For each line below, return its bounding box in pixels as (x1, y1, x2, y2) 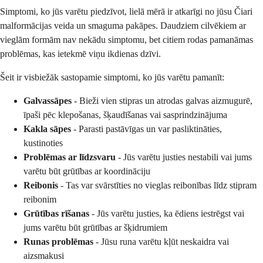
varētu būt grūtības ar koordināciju (23, 166, 150, 176)
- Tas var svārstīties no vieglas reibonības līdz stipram (58, 180, 257, 190)
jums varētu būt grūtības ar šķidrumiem (23, 222, 167, 232)
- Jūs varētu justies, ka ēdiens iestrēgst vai (89, 208, 244, 218)
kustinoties (23, 137, 63, 148)
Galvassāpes (23, 95, 72, 106)
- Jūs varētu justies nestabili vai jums (116, 151, 252, 162)
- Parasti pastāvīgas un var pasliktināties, (71, 123, 222, 134)
